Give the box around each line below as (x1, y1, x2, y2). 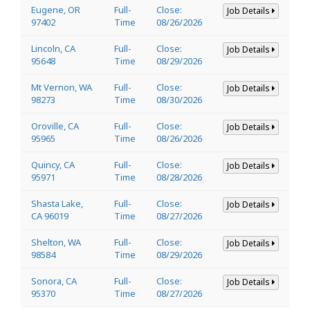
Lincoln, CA (31, 42, 75, 55)
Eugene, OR (31, 3, 80, 16)
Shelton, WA (31, 235, 81, 248)
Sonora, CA (31, 274, 77, 287)
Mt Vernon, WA (31, 80, 92, 93)
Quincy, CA (31, 158, 75, 171)
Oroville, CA (31, 119, 79, 132)
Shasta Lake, (31, 197, 83, 210)
